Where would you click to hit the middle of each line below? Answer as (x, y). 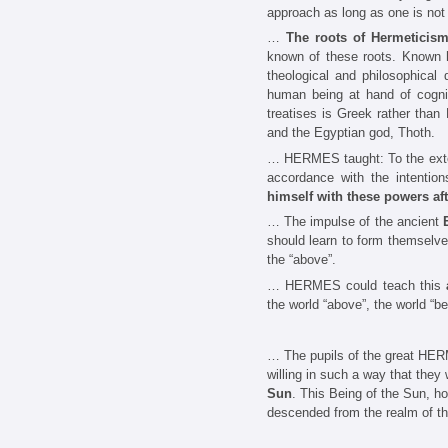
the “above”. (301, 260)
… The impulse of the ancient (355, 222)
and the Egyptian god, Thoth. (350, 133)
